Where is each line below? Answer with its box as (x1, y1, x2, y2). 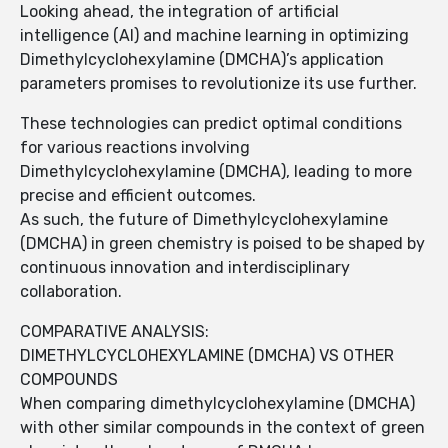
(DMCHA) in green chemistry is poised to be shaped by (20, 234, 425, 254)
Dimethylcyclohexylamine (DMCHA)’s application (20, 50, 384, 70)
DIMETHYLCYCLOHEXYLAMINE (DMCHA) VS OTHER (20, 346, 394, 366)
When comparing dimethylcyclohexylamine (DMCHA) (20, 394, 415, 414)
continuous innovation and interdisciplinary (20, 258, 350, 278)
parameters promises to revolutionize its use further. (20, 74, 417, 94)
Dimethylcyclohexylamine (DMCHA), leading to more (20, 162, 412, 182)
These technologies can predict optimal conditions (20, 114, 402, 134)
